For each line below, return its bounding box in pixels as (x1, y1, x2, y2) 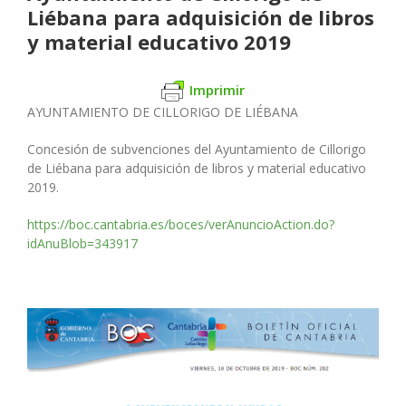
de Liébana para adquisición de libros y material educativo (27, 159, 366, 178)
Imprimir (189, 80, 245, 99)
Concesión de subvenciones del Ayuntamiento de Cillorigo (27, 140, 366, 159)
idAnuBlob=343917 (27, 235, 138, 253)
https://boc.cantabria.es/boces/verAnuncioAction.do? (27, 216, 334, 234)
